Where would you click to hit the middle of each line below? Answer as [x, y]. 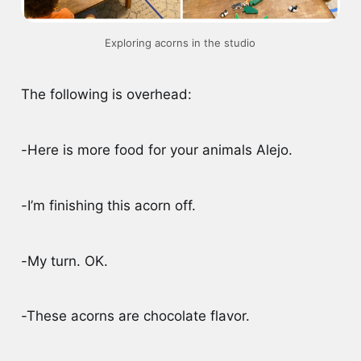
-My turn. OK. [66, 261]
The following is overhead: [106, 95]
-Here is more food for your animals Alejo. [156, 149]
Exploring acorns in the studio [180, 43]
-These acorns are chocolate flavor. [135, 316]
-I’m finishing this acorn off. [108, 205]
